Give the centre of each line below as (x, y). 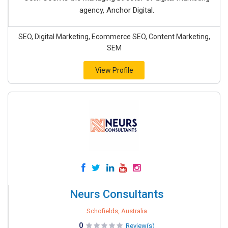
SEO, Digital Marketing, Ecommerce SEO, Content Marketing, (114, 37)
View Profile (114, 70)
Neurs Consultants (117, 194)
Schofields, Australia (117, 211)
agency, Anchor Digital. (117, 10)
